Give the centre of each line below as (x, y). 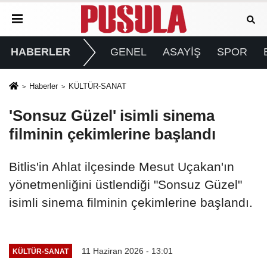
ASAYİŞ (181, 52)
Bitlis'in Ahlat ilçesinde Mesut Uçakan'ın (122, 167)
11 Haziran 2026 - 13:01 (127, 251)
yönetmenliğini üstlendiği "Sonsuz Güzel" (125, 185)
